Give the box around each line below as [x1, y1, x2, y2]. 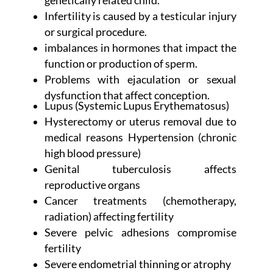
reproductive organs [44, 179, 140, 192]
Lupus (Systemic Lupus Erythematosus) [44, 99, 229, 113]
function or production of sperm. [44, 57, 197, 71]
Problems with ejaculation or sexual [44, 73, 236, 87]
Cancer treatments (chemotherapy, [44, 194, 236, 208]
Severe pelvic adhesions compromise [44, 226, 236, 239]
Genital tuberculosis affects [44, 163, 236, 176]
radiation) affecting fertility [44, 210, 174, 224]
